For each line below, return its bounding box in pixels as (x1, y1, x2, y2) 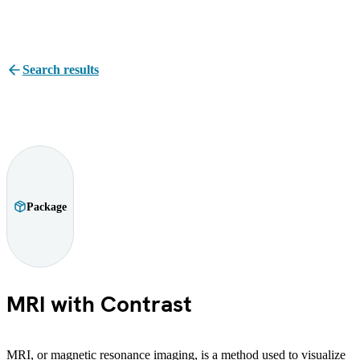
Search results (22, 63, 99, 76)
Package (27, 200, 67, 213)
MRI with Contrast (6, 289, 192, 319)
